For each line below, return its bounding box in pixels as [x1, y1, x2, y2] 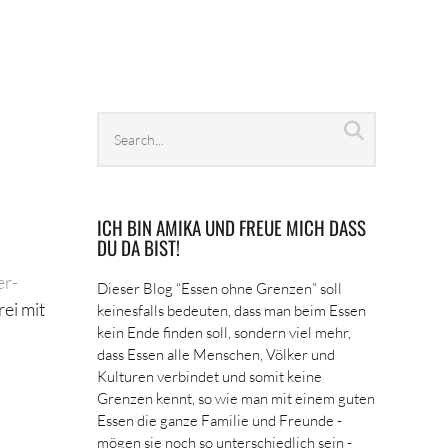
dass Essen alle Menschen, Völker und [97, 345, 336, 363]
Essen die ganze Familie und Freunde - [97, 411, 343, 429]
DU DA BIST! [97, 233, 181, 261]
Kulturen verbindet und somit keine [97, 367, 323, 385]
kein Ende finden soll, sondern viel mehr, [97, 323, 352, 341]
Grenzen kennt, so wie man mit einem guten [97, 389, 376, 407]
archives [96, 140, 165, 162]
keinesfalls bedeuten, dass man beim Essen [97, 301, 367, 319]
